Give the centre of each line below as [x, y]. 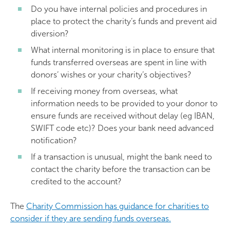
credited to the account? [76, 181]
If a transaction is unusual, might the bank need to [121, 157]
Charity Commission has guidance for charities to [118, 206]
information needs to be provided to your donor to [124, 103]
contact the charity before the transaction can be [121, 169]
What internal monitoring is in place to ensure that [123, 50]
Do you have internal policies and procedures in [119, 9]
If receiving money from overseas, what [104, 91]
